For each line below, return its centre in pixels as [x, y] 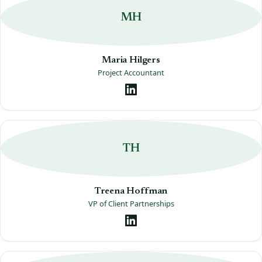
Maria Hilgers [131, 60]
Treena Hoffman [131, 191]
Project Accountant [131, 73]
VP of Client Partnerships [131, 204]
